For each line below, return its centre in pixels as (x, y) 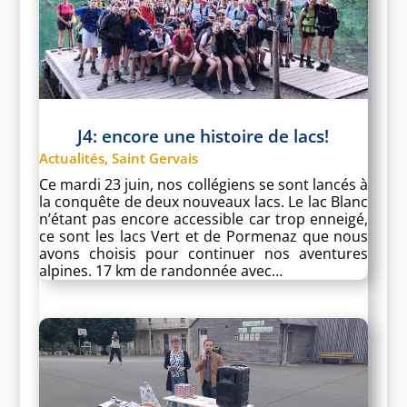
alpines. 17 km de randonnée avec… (160, 271)
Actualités (71, 159)
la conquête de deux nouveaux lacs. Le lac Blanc (203, 202)
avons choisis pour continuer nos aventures (203, 254)
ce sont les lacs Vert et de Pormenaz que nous (203, 237)
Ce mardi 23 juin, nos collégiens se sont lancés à (203, 185)
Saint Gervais (154, 159)
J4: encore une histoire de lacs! (203, 137)
